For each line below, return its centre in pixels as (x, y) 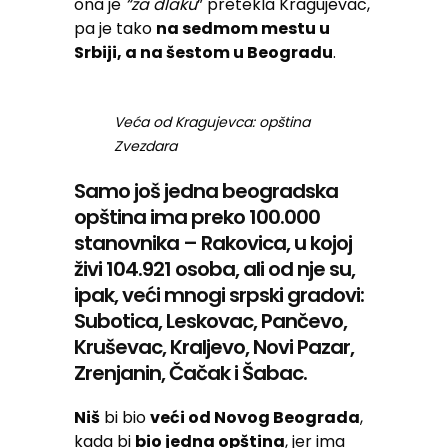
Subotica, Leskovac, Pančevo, (210, 320)
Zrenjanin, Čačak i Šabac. (190, 372)
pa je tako (115, 28)
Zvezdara (145, 145)
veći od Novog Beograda (255, 417)
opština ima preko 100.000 (197, 216)
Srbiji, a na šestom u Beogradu (203, 52)
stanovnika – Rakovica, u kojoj (213, 242)
